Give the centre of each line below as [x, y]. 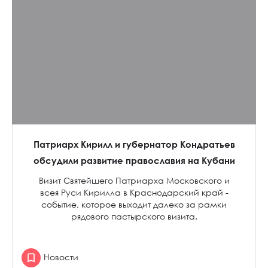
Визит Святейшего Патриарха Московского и [134, 180]
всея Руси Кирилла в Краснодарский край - [134, 192]
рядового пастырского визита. [134, 216]
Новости [61, 257]
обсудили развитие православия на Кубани [134, 160]
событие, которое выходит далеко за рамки [134, 204]
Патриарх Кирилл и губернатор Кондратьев [134, 144]
